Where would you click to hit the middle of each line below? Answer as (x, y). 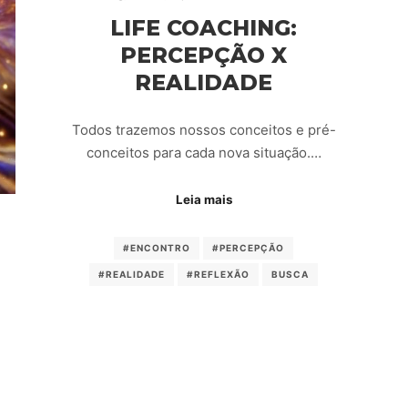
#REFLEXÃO (219, 275)
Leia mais (204, 199)
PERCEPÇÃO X (204, 55)
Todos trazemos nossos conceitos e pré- (204, 130)
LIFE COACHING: (204, 27)
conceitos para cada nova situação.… (204, 153)
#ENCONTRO (157, 248)
